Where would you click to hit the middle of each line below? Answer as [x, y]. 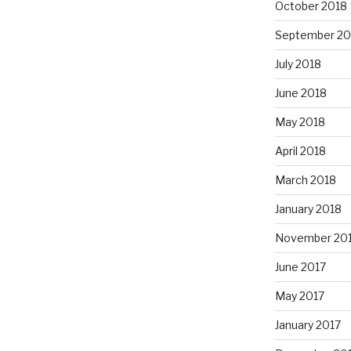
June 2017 [300, 266]
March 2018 [305, 179]
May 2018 [300, 121]
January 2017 [308, 324]
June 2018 [300, 92]
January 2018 [308, 208]
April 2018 [300, 150]
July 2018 [298, 63]
